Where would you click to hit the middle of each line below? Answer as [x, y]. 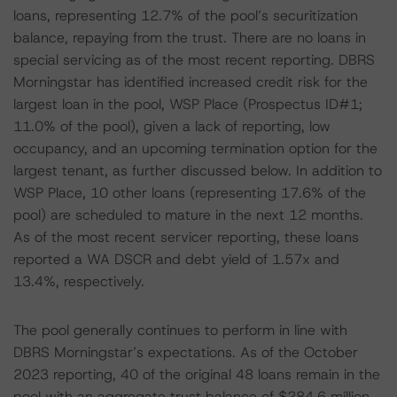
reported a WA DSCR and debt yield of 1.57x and [176, 259]
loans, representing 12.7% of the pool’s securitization [186, 16]
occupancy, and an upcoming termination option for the [195, 148]
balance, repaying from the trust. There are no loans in [190, 38]
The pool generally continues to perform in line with [180, 330]
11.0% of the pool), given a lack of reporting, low [172, 126]
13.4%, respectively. [79, 281]
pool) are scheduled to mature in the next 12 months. [188, 215]
